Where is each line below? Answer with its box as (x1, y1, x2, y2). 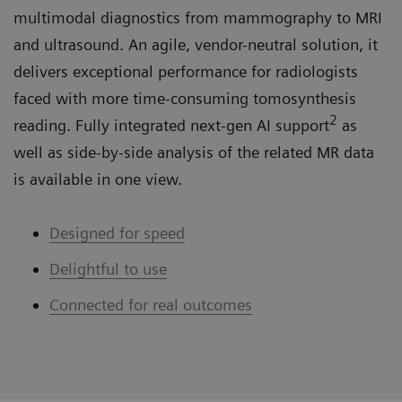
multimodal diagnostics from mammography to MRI (13, 8, 382, 28)
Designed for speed (49, 223, 185, 243)
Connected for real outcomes (49, 295, 252, 315)
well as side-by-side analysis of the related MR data (13, 143, 374, 162)
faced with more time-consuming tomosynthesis (13, 89, 356, 109)
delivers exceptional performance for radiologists (13, 62, 358, 82)
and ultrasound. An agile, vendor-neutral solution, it (13, 35, 378, 55)
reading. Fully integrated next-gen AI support (13, 116, 329, 135)
